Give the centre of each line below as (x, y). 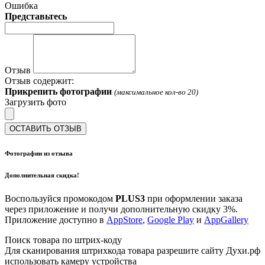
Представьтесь (36, 17)
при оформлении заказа (194, 199)
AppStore (125, 220)
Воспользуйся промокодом (60, 199)
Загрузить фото (35, 102)
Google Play (171, 220)
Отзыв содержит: (39, 81)
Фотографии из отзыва (39, 153)
